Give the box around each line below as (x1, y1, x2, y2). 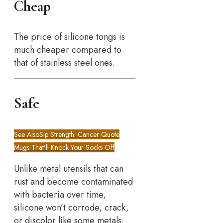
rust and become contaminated (14, 175, 133, 188)
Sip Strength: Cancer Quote (39, 129, 119, 139)
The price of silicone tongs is (14, 30, 125, 43)
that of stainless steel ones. (14, 56, 115, 69)
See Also (14, 129, 39, 139)
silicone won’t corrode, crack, (14, 201, 129, 214)
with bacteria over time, (14, 188, 106, 201)
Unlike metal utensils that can (14, 162, 123, 175)
